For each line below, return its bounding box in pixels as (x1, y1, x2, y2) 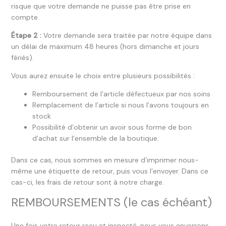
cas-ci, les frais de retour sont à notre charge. (11, 178, 164, 187)
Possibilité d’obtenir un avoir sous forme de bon (32, 123, 192, 132)
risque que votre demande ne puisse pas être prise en (11, 2, 191, 11)
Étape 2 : (11, 31, 41, 40)
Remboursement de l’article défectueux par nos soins (32, 89, 210, 98)
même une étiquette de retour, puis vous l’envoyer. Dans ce (11, 166, 208, 176)
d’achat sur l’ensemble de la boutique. (32, 134, 159, 143)
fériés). (11, 53, 34, 62)
